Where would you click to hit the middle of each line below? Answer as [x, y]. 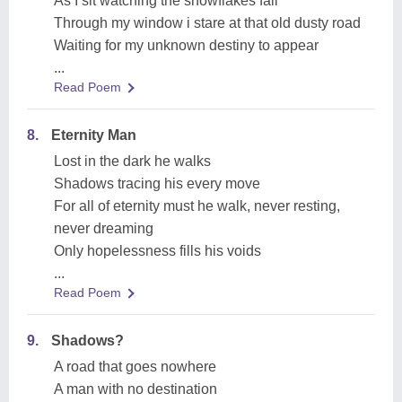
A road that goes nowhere [135, 367]
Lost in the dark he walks [132, 161]
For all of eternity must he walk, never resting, [197, 206]
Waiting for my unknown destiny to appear [186, 45]
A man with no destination [135, 389]
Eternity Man [94, 135]
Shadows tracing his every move [157, 184]
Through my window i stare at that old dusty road [207, 23]
